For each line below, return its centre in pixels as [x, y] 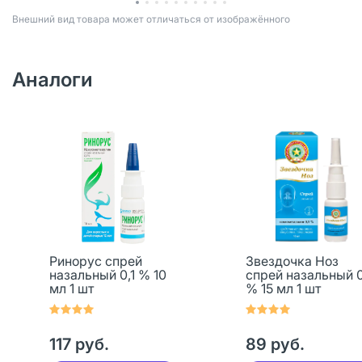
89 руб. [275, 344]
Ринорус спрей [96, 261]
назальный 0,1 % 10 [108, 275]
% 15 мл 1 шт [283, 288]
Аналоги [53, 80]
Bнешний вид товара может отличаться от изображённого [151, 19]
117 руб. [79, 344]
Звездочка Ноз [292, 261]
